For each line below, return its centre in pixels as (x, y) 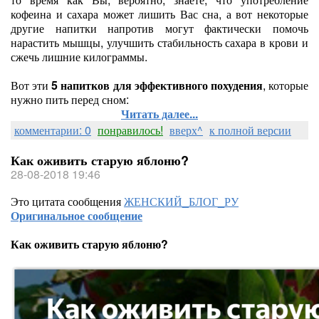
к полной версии (250, 130)
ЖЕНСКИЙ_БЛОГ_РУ (181, 201)
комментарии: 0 (53, 130)
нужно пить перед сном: (70, 99)
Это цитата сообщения (67, 201)
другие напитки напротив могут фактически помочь (159, 28)
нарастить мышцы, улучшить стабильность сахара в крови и (159, 42)
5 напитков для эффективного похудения (157, 85)
